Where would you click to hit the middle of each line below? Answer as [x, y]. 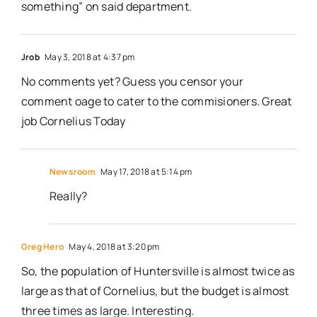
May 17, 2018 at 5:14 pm [145, 172]
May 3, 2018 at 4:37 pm [89, 57]
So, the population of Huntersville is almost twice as [158, 271]
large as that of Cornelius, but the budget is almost [155, 291]
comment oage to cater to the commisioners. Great [156, 102]
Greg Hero [42, 247]
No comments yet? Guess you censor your [132, 82]
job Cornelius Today [73, 121]
